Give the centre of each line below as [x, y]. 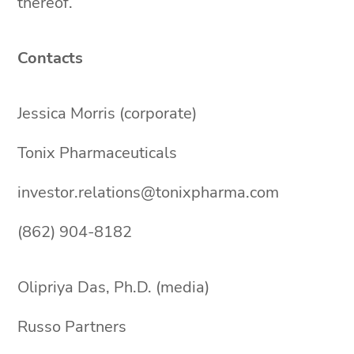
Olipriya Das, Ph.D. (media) [114, 287]
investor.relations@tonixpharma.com [149, 192]
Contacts [51, 58]
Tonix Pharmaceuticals [98, 153]
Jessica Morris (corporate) [107, 113]
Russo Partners [72, 327]
